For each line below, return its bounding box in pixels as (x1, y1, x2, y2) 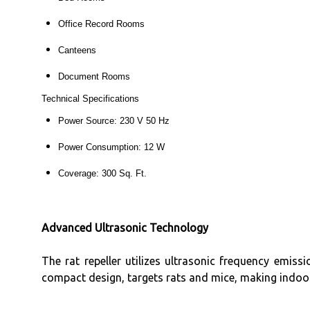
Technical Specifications (42, 93, 139, 104)
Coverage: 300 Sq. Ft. (58, 167, 147, 179)
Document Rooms (58, 71, 130, 82)
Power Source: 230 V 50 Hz (58, 115, 170, 126)
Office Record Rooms (58, 18, 145, 29)
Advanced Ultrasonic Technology (42, 221, 208, 234)
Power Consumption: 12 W (58, 141, 165, 152)
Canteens (58, 44, 96, 55)
